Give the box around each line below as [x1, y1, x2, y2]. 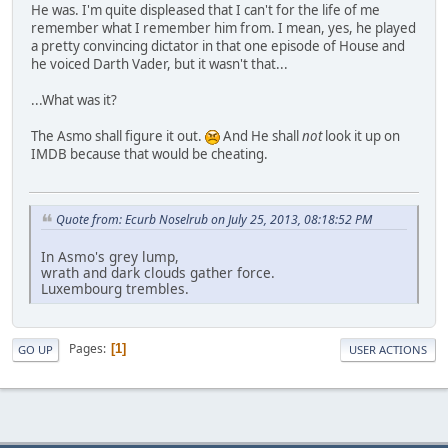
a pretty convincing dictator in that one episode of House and [31, 36, 405, 55]
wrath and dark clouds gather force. [41, 262, 275, 282]
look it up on [322, 126, 400, 145]
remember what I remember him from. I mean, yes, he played [31, 18, 416, 37]
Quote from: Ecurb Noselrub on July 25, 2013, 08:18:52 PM [56, 211, 372, 229]
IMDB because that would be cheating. [31, 144, 268, 163]
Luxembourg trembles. [41, 278, 189, 298]
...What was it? [31, 90, 117, 109]
